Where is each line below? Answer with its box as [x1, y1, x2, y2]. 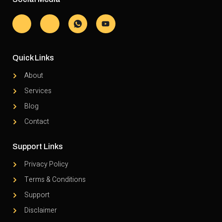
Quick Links [12, 54, 54, 62]
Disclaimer [24, 205, 57, 216]
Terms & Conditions [24, 174, 86, 185]
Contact [24, 116, 49, 127]
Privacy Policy [24, 159, 68, 170]
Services [24, 86, 52, 97]
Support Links [12, 142, 63, 151]
